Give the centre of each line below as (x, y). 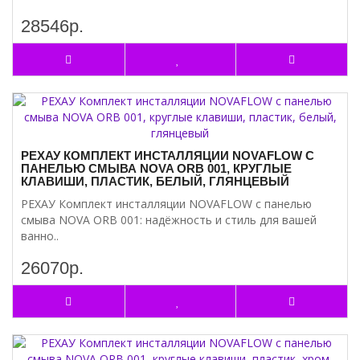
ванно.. (40, 236)
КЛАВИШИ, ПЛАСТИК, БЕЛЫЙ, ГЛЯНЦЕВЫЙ (155, 181)
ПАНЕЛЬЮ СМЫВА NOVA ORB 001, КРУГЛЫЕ (156, 168)
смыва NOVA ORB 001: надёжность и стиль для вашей (169, 220)
